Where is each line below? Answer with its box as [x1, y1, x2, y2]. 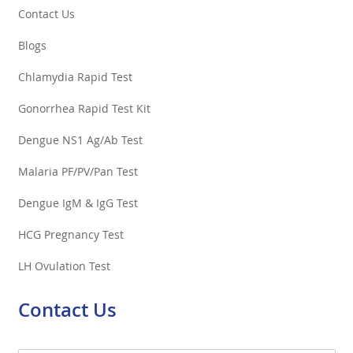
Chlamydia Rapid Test [17, 69, 132, 84]
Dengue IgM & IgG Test [17, 195, 138, 210]
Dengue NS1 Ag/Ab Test [17, 132, 143, 147]
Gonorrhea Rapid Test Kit [17, 100, 150, 116]
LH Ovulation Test [17, 258, 110, 273]
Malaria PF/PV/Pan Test [17, 163, 138, 179]
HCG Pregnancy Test [17, 226, 124, 242]
